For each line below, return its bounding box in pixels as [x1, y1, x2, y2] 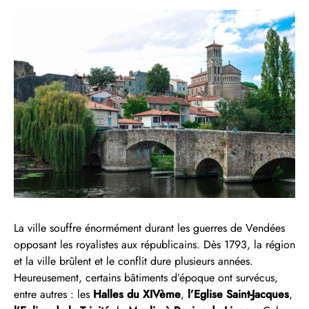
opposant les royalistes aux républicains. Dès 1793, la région [14, 236, 295, 252]
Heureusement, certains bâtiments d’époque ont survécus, [14, 269, 278, 286]
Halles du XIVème [93, 286, 181, 302]
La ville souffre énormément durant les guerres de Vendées [14, 219, 285, 236]
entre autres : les [14, 286, 93, 302]
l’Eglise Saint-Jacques [188, 286, 289, 302]
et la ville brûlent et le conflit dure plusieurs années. [14, 252, 253, 269]
